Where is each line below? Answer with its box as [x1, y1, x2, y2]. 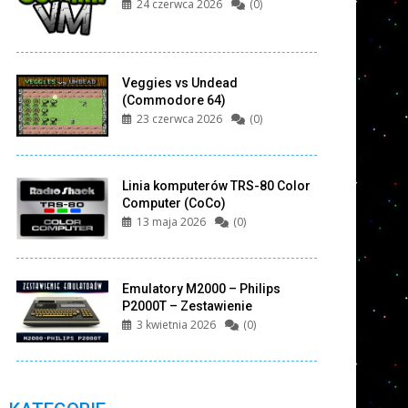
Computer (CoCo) [121, 196, 226, 211]
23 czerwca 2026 [136, 111, 222, 127]
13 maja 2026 [136, 214, 206, 230]
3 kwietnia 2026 [136, 317, 216, 333]
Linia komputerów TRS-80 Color [121, 178, 311, 194]
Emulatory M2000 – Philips [121, 281, 280, 297]
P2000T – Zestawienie [121, 299, 252, 314]
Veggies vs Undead [121, 76, 238, 91]
